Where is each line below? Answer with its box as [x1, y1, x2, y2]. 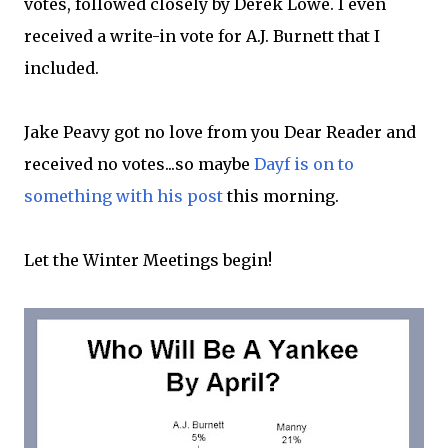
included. [24, 58, 99, 78]
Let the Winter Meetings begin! [24, 250, 272, 270]
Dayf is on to [254, 154, 354, 174]
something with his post [24, 186, 223, 206]
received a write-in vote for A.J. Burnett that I [24, 26, 380, 46]
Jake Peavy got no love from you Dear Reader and [24, 122, 416, 142]
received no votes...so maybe [24, 154, 254, 174]
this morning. [223, 186, 339, 206]
